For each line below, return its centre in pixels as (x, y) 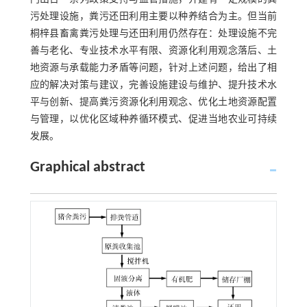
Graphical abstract (87, 168)
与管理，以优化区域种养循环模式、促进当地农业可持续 (153, 120)
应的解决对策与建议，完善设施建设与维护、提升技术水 (153, 85)
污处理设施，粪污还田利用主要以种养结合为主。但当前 (153, 17)
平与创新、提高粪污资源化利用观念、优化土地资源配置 (153, 102)
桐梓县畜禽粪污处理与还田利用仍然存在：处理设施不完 (153, 34)
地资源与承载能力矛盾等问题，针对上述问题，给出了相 (153, 68)
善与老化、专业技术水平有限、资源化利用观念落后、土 (153, 51)
